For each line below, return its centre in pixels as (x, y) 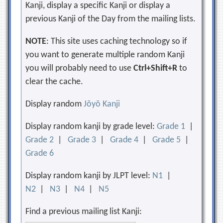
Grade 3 (82, 140)
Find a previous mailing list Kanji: (84, 212)
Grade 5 (167, 140)
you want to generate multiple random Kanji (105, 55)
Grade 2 (40, 140)
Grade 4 (124, 140)
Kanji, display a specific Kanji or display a (98, 6)
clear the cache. (55, 82)
